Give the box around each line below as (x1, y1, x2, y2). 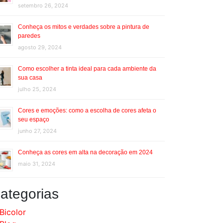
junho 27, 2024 (18, 127, 57, 134)
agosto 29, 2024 (18, 44, 62, 51)
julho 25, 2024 (18, 86, 56, 93)
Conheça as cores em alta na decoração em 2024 (18, 149, 153, 156)
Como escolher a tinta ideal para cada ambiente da (18, 65, 156, 72)
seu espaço (18, 116, 49, 123)
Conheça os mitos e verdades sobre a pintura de (18, 23, 149, 30)
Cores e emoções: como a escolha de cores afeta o (18, 107, 156, 114)
